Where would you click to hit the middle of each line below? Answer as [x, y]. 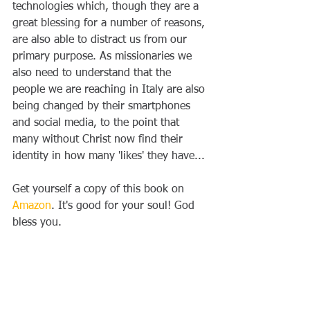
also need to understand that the [93, 73]
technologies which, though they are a [107, 7]
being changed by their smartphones [103, 107]
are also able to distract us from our [101, 40]
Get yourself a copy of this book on [100, 190]
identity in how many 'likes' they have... [109, 156]
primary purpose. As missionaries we [104, 57]
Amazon [32, 206]
